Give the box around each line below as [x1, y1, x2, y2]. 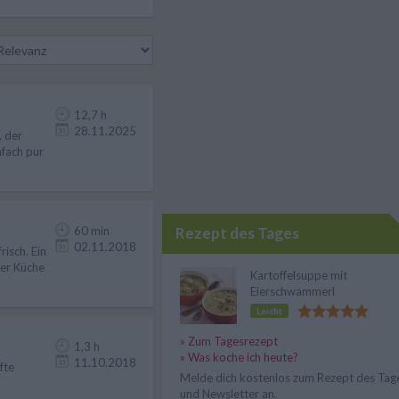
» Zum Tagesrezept [180, 334, 278, 348]
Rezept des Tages [175, 224, 299, 242]
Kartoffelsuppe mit [250, 268, 347, 282]
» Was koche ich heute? [180, 350, 298, 364]
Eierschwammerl [250, 284, 335, 298]
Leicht [256, 305, 282, 316]
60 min [74, 224, 110, 238]
